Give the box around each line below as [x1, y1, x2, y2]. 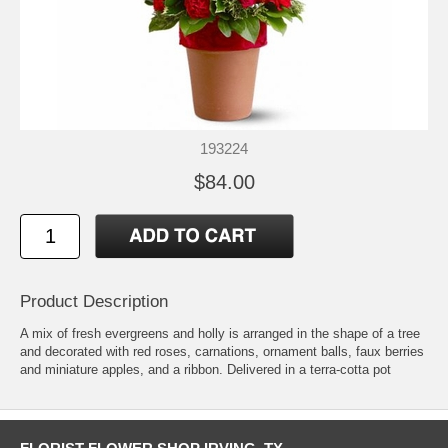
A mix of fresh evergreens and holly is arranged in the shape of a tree [20, 325, 420, 341]
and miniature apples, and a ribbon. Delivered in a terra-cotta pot [20, 361, 391, 377]
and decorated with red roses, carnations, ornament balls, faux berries [20, 343, 424, 359]
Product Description [20, 291, 168, 311]
